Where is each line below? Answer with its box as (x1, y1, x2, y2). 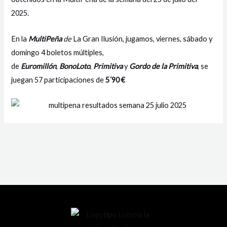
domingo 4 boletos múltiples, (11, 48, 104, 57)
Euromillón (21, 61, 57, 70)
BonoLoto (59, 61, 91, 70)
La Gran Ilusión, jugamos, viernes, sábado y (73, 34, 213, 43)
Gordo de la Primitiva (129, 61, 198, 70)
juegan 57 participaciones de (11, 75, 106, 84)
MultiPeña (28, 34, 64, 43)
